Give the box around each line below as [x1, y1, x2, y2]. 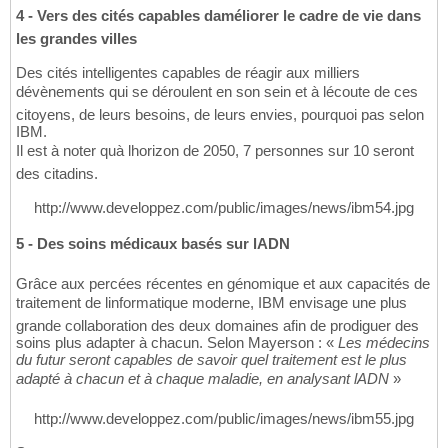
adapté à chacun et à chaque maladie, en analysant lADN [16, 370, 389, 388]
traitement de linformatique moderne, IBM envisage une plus [16, 294, 407, 312]
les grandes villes [16, 30, 137, 48]
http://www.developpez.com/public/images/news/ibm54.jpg [34, 199, 414, 217]
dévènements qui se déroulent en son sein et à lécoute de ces [16, 83, 418, 101]
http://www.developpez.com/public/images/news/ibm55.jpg [34, 410, 414, 428]
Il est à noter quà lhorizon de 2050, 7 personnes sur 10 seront [16, 142, 414, 160]
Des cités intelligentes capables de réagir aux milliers [16, 64, 360, 82]
